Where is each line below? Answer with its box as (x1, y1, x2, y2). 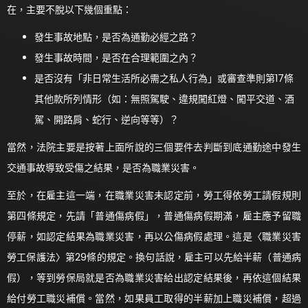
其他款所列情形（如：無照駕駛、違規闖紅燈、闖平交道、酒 (34, 91, 294, 106)
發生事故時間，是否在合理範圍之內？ (34, 50, 198, 65)
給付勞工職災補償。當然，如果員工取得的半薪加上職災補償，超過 (7, 291, 301, 305)
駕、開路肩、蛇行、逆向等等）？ (34, 112, 179, 126)
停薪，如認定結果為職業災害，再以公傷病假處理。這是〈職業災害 (7, 229, 301, 243)
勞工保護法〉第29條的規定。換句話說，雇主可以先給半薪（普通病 (7, 250, 301, 264)
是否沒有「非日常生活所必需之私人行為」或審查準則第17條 (34, 71, 294, 85)
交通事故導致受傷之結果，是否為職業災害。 (7, 160, 199, 175)
